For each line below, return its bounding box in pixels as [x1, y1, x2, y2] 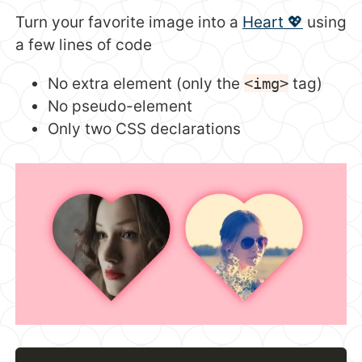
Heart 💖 [242, 12, 303, 32]
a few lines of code [15, 35, 152, 54]
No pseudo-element [48, 96, 192, 116]
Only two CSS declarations [48, 119, 241, 138]
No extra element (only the [48, 74, 244, 93]
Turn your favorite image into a [15, 12, 242, 32]
